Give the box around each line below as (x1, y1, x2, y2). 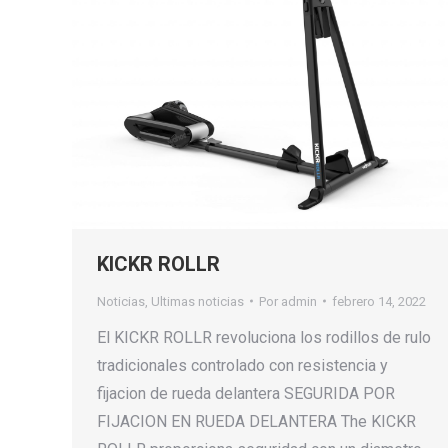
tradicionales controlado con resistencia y (97, 355, 388, 375)
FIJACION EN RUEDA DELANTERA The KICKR (97, 411, 416, 431)
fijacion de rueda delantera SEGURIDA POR (97, 383, 395, 403)
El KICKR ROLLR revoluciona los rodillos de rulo (97, 327, 431, 347)
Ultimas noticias (151, 293, 244, 309)
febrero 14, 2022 (332, 293, 426, 309)
